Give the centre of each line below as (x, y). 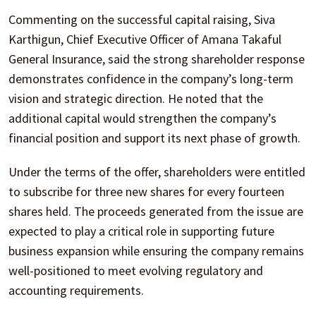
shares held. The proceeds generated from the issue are (156, 211)
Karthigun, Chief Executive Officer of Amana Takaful (145, 39)
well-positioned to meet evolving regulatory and (136, 270)
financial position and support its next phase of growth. (154, 138)
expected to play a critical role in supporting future (141, 231)
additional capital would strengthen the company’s (142, 118)
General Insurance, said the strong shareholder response (157, 59)
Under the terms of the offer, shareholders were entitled (157, 171)
